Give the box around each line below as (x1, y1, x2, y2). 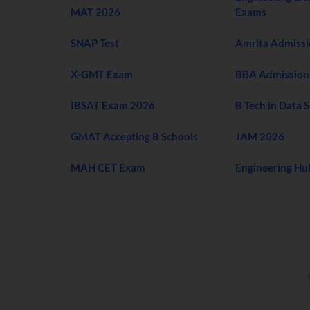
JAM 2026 (235, 130, 284, 143)
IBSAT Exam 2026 (71, 99, 155, 112)
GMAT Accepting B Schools (71, 130, 198, 143)
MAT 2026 (71, 5, 120, 18)
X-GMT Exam (71, 68, 135, 81)
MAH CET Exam (71, 161, 145, 174)
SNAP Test (71, 36, 121, 49)
